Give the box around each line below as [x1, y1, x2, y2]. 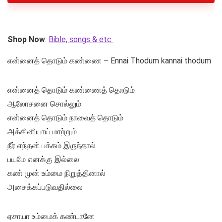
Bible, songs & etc [49, 35, 113, 45]
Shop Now [7, 35, 45, 45]
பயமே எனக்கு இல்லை [7, 155, 79, 165]
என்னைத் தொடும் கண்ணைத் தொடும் [7, 85, 135, 95]
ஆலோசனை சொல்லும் [7, 99, 81, 109]
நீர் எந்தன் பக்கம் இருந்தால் [7, 141, 96, 151]
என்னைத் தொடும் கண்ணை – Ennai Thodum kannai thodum [7, 56, 211, 66]
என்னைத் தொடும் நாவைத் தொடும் [7, 113, 123, 123]
